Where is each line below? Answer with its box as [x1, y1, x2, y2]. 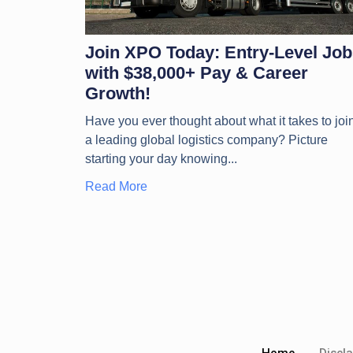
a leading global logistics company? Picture [84, 132, 328, 147]
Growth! [84, 83, 150, 103]
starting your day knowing [84, 151, 228, 165]
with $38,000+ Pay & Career [84, 62, 308, 83]
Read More [84, 179, 147, 193]
